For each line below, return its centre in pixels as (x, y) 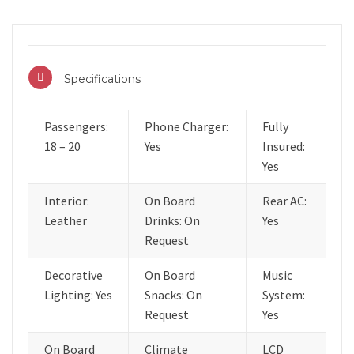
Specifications (102, 79)
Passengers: (76, 126)
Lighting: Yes (78, 294)
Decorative (73, 275)
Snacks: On (173, 294)
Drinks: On (172, 220)
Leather (66, 220)
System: (284, 294)
